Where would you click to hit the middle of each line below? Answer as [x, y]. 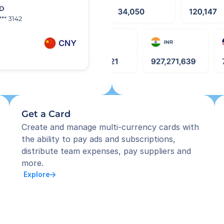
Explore [35, 174]
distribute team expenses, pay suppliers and [106, 151]
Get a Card [46, 114]
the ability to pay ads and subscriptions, [98, 139]
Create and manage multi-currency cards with [110, 127]
